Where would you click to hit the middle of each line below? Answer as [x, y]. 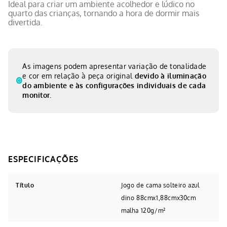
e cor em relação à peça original [79, 75]
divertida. [25, 22]
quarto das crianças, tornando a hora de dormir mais [104, 13]
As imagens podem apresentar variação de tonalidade [115, 66]
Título [25, 185]
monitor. [37, 95]
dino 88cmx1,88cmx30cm [159, 198]
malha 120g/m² [143, 210]
